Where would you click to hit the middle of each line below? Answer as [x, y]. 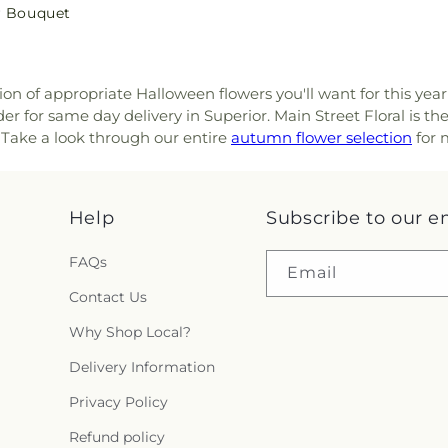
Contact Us [107, 297]
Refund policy [116, 437]
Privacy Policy [118, 402]
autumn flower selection [321, 137]
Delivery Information [141, 367]
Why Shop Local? [129, 332]
